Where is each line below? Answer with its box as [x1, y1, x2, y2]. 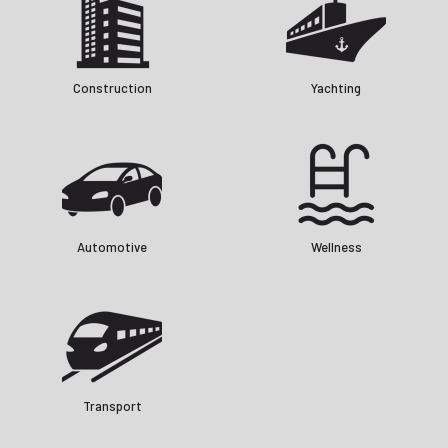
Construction [72, 80, 152, 97]
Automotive [77, 239, 147, 256]
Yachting [311, 80, 361, 97]
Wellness [310, 239, 362, 256]
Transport [82, 398, 142, 415]
